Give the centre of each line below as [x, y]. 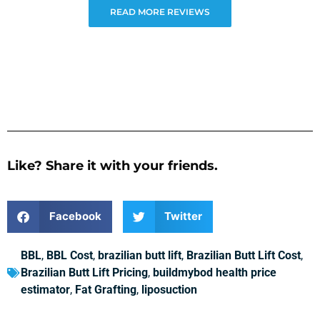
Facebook [75, 216]
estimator [45, 289]
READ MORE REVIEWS [160, 11]
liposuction [169, 289]
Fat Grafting [106, 289]
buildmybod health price [215, 272]
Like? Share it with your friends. [112, 166]
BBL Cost [70, 255]
